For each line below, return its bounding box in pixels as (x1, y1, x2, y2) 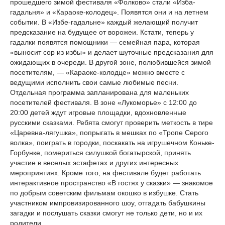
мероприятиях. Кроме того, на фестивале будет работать (10, 169, 201, 177)
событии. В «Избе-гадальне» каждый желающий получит (10, 18, 198, 26)
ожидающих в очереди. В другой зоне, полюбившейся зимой (10, 58, 211, 66)
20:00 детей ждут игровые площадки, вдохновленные (10, 108, 186, 117)
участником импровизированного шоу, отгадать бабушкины (10, 199, 205, 207)
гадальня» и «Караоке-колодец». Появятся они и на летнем (10, 8, 208, 16)
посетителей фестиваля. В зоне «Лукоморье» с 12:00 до (10, 98, 197, 106)
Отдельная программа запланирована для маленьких (10, 88, 189, 96)
